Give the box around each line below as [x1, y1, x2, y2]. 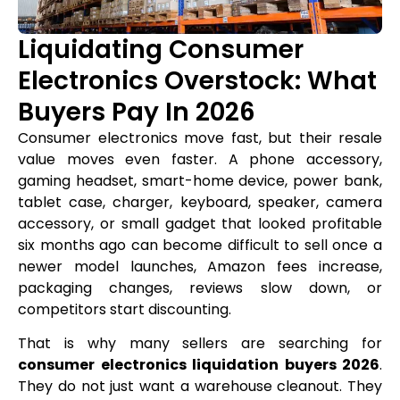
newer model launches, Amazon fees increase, [18, 255, 382, 277]
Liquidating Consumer [18, 31, 304, 67]
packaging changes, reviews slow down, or [18, 277, 382, 298]
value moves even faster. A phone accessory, [18, 148, 382, 170]
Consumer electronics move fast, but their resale [18, 127, 382, 148]
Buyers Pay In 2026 [18, 94, 255, 129]
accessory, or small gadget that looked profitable [18, 212, 382, 234]
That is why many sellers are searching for [18, 333, 382, 354]
